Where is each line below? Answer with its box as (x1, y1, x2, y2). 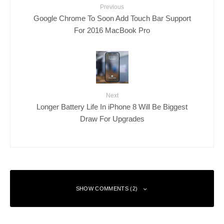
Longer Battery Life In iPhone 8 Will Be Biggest (36, 102, 187, 111)
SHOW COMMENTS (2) (75, 185, 138, 192)
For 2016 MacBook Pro (74, 25, 150, 34)
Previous (100, 3, 124, 11)
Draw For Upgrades (79, 114, 144, 123)
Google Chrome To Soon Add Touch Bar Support (33, 13, 191, 22)
